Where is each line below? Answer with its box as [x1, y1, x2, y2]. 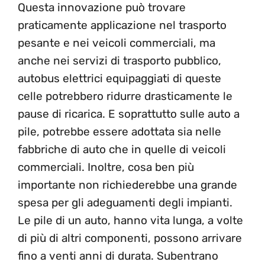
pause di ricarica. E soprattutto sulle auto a [18, 106, 240, 121]
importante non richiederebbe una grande [18, 177, 237, 192]
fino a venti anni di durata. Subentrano [18, 248, 218, 263]
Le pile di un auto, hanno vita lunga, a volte [18, 213, 243, 227]
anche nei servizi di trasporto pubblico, [18, 53, 221, 67]
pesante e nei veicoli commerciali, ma [18, 35, 215, 50]
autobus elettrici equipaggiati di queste [18, 71, 221, 85]
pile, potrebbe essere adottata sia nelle [18, 124, 221, 138]
